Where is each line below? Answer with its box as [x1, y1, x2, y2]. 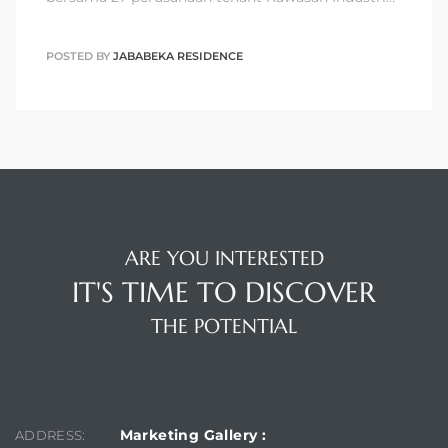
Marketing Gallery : [119, 426, 267, 445]
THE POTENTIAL [151, 314, 297, 340]
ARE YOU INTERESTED [124, 246, 324, 272]
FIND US [15, 393, 84, 409]
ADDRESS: [15, 427, 86, 444]
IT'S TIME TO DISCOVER [72, 275, 376, 311]
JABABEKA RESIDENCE [113, 48, 243, 63]
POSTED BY [46, 48, 113, 63]
